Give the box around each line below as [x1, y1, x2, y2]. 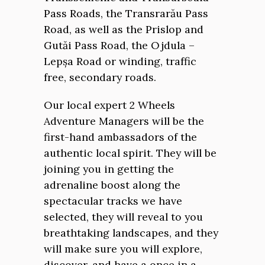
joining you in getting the [44, 162, 174, 176]
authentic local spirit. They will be [44, 146, 216, 160]
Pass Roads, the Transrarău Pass [44, 7, 208, 20]
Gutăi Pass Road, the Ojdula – [44, 38, 195, 52]
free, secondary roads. [44, 70, 156, 84]
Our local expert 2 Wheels [44, 98, 175, 112]
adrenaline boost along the [44, 178, 180, 192]
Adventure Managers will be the [44, 114, 204, 128]
